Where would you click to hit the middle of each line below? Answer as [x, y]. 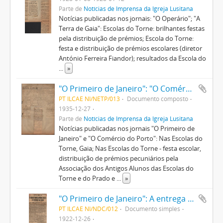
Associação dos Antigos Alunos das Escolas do [126, 168]
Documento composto [157, 99]
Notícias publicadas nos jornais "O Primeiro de [126, 128]
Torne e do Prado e [87, 178]
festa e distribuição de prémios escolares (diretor [130, 48]
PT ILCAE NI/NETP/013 [89, 99]
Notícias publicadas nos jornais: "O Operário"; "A [129, 18]
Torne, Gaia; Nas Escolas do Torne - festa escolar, [130, 148]
